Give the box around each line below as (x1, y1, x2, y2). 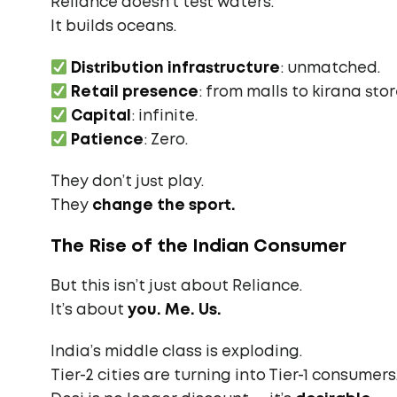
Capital (71, 110, 132, 123)
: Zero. (144, 134, 189, 147)
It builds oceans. (51, 20, 176, 34)
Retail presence (71, 86, 199, 99)
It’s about (51, 304, 128, 317)
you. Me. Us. (128, 304, 222, 317)
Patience (71, 134, 144, 147)
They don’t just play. (51, 175, 204, 189)
